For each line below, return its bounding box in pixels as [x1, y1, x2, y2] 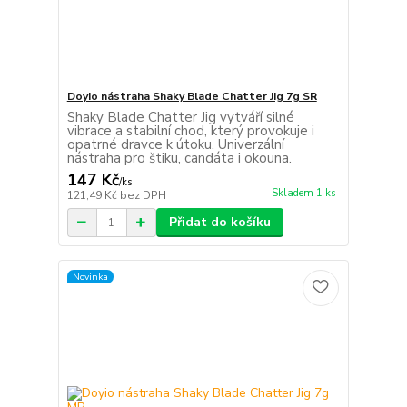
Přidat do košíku [168, 213, 271, 232]
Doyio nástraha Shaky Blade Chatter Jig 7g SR [66, 89, 317, 104]
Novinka [72, 269, 108, 283]
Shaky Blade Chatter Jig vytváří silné [66, 108, 294, 127]
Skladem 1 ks [271, 186, 336, 201]
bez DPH [119, 188, 166, 203]
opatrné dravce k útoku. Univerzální [66, 135, 284, 154]
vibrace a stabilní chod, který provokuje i [66, 122, 314, 141]
